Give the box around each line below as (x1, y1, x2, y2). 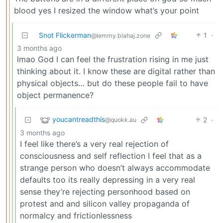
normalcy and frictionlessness (20, 210, 132, 221)
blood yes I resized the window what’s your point (14, 5, 199, 15)
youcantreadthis (52, 115, 105, 124)
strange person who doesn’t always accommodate (20, 162, 210, 173)
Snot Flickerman (39, 30, 91, 39)
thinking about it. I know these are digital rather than (17, 66, 215, 76)
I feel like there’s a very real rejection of (20, 138, 169, 149)
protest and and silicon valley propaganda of (20, 198, 190, 209)
